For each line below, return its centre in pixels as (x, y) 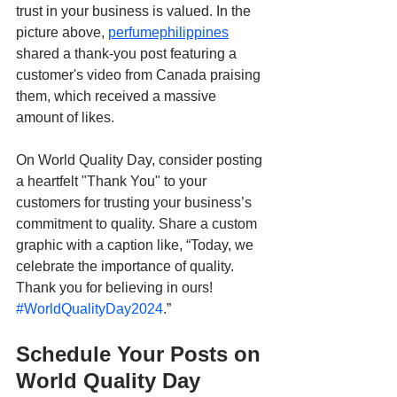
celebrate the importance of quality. (127, 267)
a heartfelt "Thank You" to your (113, 182)
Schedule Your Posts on (141, 354)
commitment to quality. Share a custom (138, 224)
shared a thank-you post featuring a (128, 54)
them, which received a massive (118, 97)
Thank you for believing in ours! (116, 288)
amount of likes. (65, 118)
